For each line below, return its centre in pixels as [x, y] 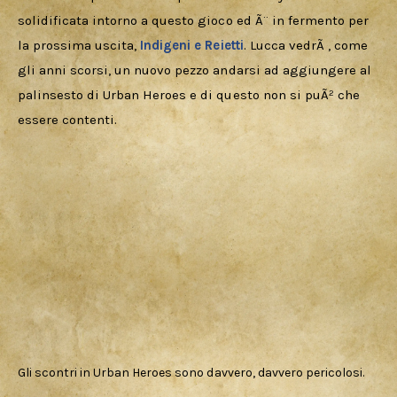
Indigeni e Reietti [192, 46]
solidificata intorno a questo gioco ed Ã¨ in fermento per [195, 21]
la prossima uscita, [79, 46]
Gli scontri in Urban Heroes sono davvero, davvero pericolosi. [191, 373]
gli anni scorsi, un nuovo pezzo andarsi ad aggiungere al [196, 70]
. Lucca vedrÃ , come [307, 46]
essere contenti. [68, 120]
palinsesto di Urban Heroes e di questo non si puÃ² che [191, 95]
